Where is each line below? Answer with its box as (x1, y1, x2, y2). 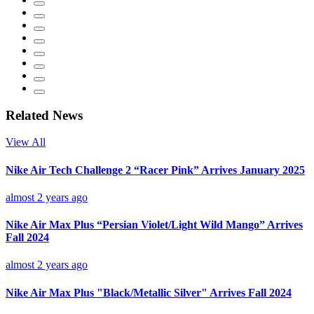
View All (6, 136, 46, 149)
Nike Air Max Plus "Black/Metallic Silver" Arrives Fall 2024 (6, 286, 292, 299)
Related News (6, 107, 83, 123)
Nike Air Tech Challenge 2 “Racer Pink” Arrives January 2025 (6, 163, 305, 176)
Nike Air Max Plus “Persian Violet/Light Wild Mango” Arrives (6, 219, 303, 231)
